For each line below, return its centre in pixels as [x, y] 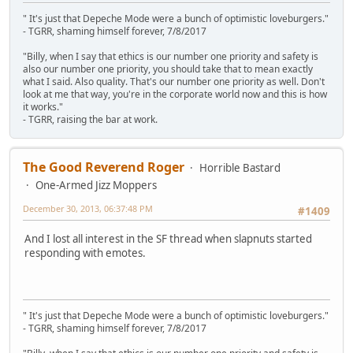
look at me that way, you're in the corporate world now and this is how [175, 95]
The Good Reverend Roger [104, 167]
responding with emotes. [85, 253]
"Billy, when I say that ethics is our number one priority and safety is [171, 57]
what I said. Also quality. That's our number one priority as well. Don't [174, 82]
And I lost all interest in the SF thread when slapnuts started [168, 238]
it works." [43, 107]
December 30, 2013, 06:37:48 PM [88, 209]
